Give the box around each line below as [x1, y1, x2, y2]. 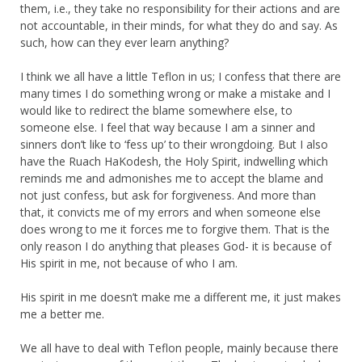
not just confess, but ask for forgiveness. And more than [20, 187, 316, 203]
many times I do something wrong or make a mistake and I [20, 85, 330, 101]
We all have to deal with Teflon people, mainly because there [20, 339, 339, 356]
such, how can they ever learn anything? [20, 34, 229, 50]
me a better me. [20, 305, 104, 322]
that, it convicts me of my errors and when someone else [20, 204, 321, 220]
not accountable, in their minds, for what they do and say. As [20, 17, 338, 33]
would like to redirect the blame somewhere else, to [20, 102, 293, 118]
